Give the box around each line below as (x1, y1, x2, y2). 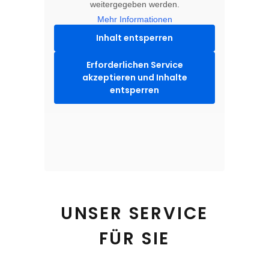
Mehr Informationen (97, 14, 172, 25)
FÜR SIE (98, 227, 171, 251)
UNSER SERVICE (60, 202, 209, 226)
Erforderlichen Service (86, 59, 183, 71)
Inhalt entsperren (96, 32, 173, 44)
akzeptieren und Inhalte (82, 71, 187, 84)
